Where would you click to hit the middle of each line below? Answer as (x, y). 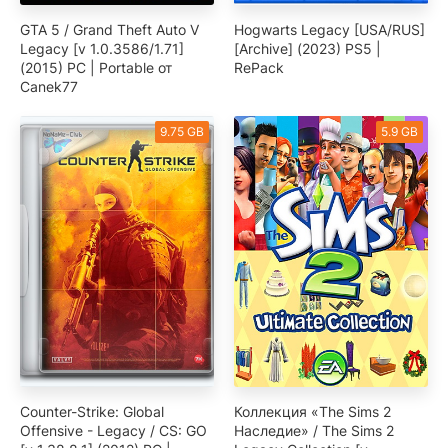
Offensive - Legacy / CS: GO (113, 431)
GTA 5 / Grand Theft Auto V (109, 29)
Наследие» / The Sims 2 (314, 431)
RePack (259, 67)
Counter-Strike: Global (92, 412)
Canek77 (49, 86)
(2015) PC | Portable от (96, 67)
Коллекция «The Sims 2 (312, 412)
